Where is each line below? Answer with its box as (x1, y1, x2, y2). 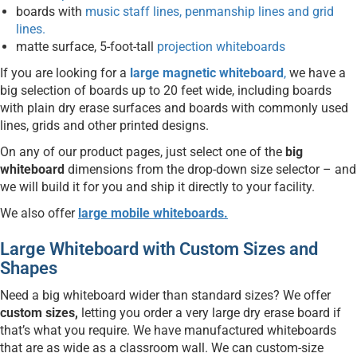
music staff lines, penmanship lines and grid (85, 3, 334, 19)
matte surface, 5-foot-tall (16, 38, 157, 54)
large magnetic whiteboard (130, 65, 284, 80)
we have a (286, 65, 346, 80)
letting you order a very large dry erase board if (81, 304, 341, 320)
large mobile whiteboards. (78, 205, 228, 221)
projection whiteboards (157, 38, 285, 54)
